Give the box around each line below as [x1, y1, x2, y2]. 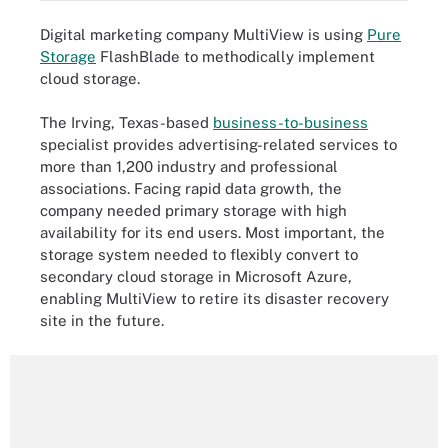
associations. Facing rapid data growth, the [40, 180, 342, 197]
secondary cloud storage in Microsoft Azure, [40, 268, 352, 285]
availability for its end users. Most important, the [40, 224, 385, 241]
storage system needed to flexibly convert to [40, 246, 358, 263]
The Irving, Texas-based [40, 114, 213, 131]
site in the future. [40, 312, 164, 329]
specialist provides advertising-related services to [40, 136, 397, 153]
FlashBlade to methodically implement [96, 47, 375, 65]
